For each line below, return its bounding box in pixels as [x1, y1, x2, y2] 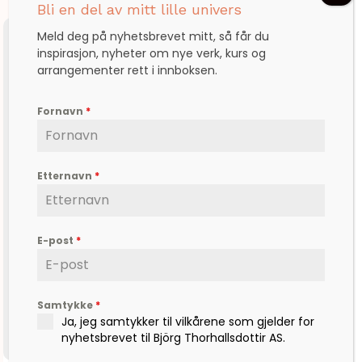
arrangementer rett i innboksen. [37, 62, 218, 78]
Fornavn [37, 104, 86, 118]
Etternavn [37, 169, 95, 183]
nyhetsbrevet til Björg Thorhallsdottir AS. [61, 330, 286, 346]
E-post [37, 234, 77, 247]
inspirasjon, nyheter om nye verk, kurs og [37, 45, 267, 61]
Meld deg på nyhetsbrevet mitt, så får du [37, 28, 270, 44]
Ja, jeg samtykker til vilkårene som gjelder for [61, 314, 315, 330]
